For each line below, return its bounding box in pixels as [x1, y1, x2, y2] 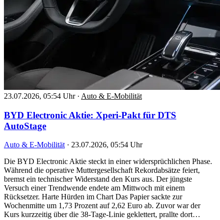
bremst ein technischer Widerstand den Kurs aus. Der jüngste [4, 175, 192, 184]
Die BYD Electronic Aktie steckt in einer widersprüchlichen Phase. [4, 157, 212, 166]
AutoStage [4, 120, 46, 131]
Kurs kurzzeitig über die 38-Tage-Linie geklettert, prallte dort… [4, 210, 200, 219]
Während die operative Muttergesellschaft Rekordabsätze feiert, [4, 166, 200, 175]
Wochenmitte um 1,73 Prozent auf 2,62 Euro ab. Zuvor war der [4, 201, 200, 210]
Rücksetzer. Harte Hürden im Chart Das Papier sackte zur [4, 192, 182, 201]
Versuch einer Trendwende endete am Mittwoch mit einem [4, 184, 185, 192]
